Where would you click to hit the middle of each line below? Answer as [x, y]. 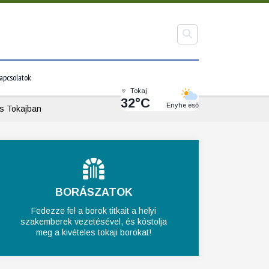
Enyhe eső [183, 105]
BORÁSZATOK [94, 192]
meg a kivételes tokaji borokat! [94, 232]
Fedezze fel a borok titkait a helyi [94, 211]
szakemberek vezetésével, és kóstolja [94, 222]
